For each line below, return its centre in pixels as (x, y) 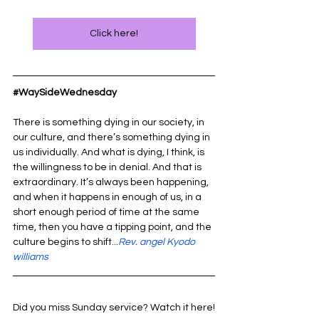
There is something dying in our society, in (110, 123)
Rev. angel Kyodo (158, 242)
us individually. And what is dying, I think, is (110, 153)
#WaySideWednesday (65, 93)
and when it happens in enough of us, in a (108, 198)
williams (31, 257)
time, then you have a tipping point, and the (113, 228)
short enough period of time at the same (107, 213)
